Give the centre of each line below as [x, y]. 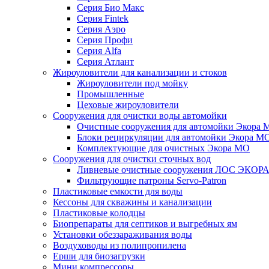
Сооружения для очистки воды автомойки [140, 116]
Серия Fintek [103, 18]
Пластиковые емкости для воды [118, 191]
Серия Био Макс [110, 8]
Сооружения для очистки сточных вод [132, 159]
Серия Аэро [101, 29]
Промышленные [110, 94]
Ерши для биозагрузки [99, 256]
